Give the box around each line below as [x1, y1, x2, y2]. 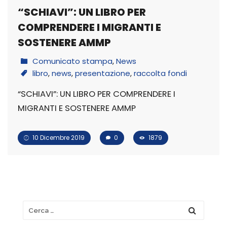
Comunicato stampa [32, 55, 112, 66]
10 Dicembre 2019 [31, 133, 85, 142]
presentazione [75, 67, 130, 79]
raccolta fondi [134, 67, 187, 79]
